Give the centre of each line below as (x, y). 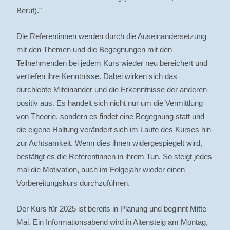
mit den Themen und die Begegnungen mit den (94, 50)
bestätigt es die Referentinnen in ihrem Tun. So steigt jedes (114, 156)
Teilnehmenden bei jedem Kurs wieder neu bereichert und (112, 63)
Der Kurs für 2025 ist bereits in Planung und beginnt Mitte (111, 209)
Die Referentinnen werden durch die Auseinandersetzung (111, 36)
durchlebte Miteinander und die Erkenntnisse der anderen (112, 90)
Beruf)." (29, 11)
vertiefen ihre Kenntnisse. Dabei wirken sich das (97, 76)
